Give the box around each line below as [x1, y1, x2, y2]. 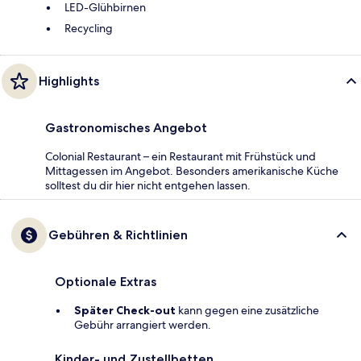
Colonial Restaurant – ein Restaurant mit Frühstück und [45, 149, 316, 164]
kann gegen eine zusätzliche [176, 303, 319, 318]
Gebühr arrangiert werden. [74, 317, 211, 333]
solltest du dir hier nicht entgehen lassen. [45, 178, 251, 193]
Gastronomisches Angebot [45, 120, 207, 136]
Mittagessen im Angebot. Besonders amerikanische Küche [45, 164, 338, 179]
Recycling [64, 21, 113, 36]
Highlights [39, 73, 99, 89]
